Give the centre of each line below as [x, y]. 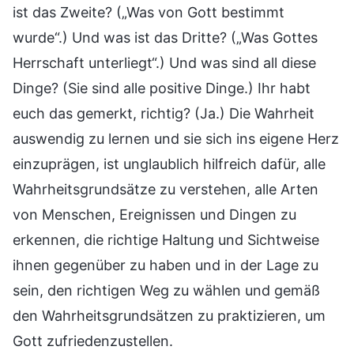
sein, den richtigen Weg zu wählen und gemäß [166, 291]
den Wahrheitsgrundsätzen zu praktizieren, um [169, 316]
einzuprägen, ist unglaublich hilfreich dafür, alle [169, 164]
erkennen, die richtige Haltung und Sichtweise [166, 240]
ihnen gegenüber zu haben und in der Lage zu [166, 265]
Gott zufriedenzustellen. [93, 341]
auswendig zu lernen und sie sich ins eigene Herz [176, 139]
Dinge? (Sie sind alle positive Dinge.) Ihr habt [162, 88]
